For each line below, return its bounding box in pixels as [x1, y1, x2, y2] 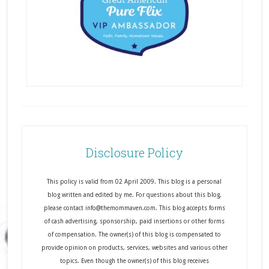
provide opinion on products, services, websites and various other [41, 244, 228, 251]
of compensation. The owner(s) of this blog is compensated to [47, 231, 221, 238]
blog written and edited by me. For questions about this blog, [47, 191, 222, 198]
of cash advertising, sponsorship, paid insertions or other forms [44, 217, 225, 225]
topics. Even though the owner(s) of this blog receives [59, 257, 209, 264]
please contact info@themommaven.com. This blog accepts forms [43, 204, 225, 211]
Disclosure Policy [85, 144, 183, 160]
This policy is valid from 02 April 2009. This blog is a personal [47, 178, 222, 185]
